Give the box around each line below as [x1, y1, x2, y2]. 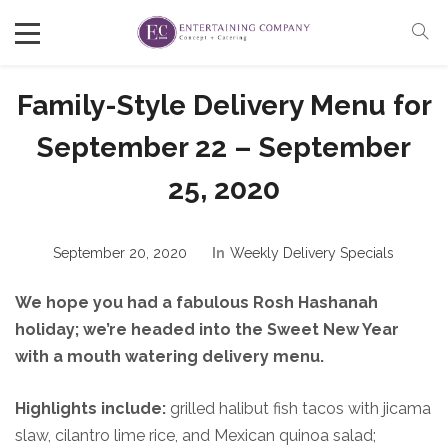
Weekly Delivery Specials [229, 244, 394, 261]
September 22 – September [37, 131, 411, 164]
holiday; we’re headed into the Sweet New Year [15, 320, 399, 339]
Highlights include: [15, 399, 166, 418]
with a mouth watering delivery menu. [15, 347, 324, 366]
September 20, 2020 [52, 244, 187, 261]
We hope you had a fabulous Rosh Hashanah [15, 293, 378, 312]
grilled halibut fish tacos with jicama [166, 399, 431, 418]
